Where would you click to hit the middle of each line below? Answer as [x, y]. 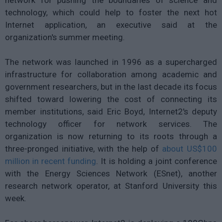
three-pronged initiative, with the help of [84, 148]
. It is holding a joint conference [157, 161]
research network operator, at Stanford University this [111, 186]
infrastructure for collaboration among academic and [111, 74]
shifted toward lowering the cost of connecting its [111, 99]
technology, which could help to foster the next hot [111, 12]
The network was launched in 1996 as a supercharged [111, 62]
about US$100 [190, 148]
